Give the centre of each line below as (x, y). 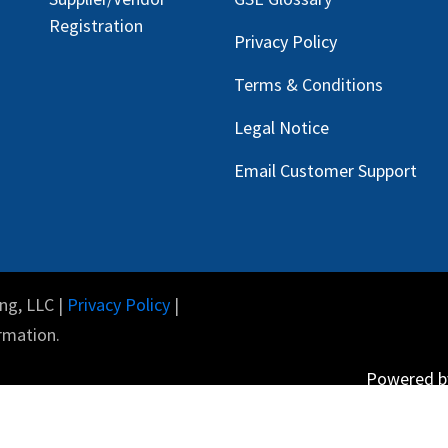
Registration (96, 25)
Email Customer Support (325, 170)
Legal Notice (281, 127)
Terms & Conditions (310, 84)
